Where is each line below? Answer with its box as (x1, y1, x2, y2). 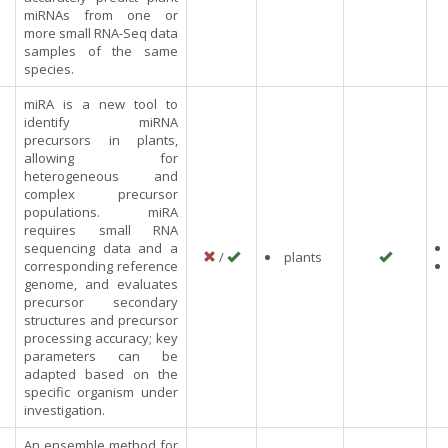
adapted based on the (24, 365, 178, 383)
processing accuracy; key (24, 329, 178, 347)
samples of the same (24, 42, 178, 60)
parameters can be (24, 347, 178, 365)
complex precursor (24, 185, 178, 203)
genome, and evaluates (24, 275, 178, 293)
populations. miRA (24, 203, 178, 221)
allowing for (24, 149, 178, 167)
